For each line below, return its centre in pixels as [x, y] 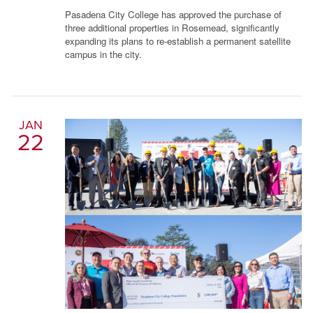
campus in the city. [103, 54]
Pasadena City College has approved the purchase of [173, 14]
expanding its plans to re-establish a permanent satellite [177, 41]
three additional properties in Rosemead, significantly [172, 27]
